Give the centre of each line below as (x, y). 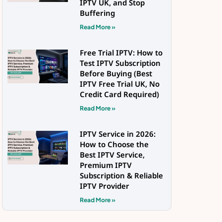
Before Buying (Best (116, 75)
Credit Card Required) (119, 96)
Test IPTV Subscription (120, 65)
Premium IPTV (106, 167)
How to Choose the (114, 146)
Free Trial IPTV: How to (121, 55)
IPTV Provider (104, 188)
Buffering (97, 15)
